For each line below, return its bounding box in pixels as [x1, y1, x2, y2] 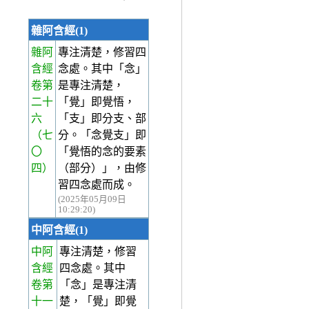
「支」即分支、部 [58, 112, 146, 125]
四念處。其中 [59, 262, 126, 275]
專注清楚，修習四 [58, 46, 146, 59]
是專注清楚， [58, 79, 124, 92]
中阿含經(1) [31, 224, 88, 237]
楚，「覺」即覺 [59, 295, 137, 308]
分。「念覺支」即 [58, 129, 146, 141]
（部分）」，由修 [58, 162, 146, 175]
